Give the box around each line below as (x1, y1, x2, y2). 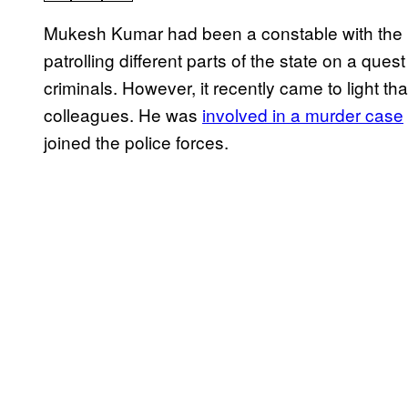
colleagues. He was (44, 102, 202, 127)
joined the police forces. (44, 129, 229, 155)
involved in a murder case (202, 102, 403, 127)
